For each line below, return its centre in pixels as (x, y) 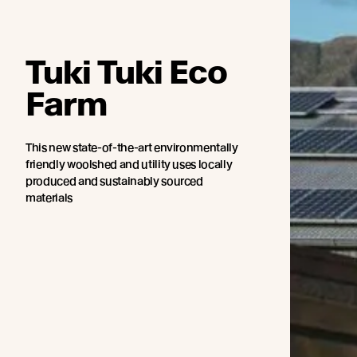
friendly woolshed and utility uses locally (129, 165)
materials (49, 198)
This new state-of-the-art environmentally (132, 148)
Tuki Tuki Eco (126, 73)
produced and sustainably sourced (114, 181)
